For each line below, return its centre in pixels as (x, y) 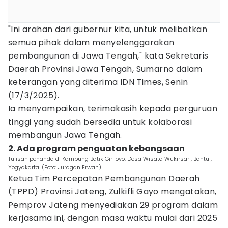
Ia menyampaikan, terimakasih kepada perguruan (113, 109)
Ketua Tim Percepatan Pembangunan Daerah (104, 178)
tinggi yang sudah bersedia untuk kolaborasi (100, 122)
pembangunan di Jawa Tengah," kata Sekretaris (108, 56)
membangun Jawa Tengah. (65, 135)
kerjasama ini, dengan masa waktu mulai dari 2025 (113, 218)
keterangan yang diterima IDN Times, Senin (98, 82)
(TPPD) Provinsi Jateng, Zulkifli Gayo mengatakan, (112, 192)
